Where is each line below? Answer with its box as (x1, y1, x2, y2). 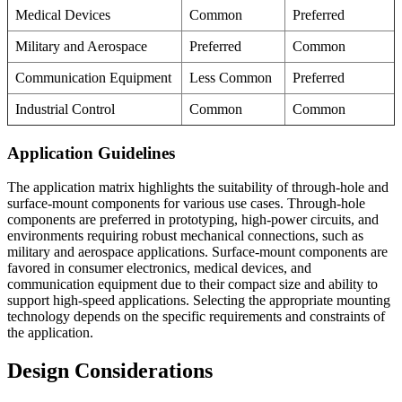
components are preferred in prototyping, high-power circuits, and (7, 212, 379, 228)
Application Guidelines (7, 143, 175, 162)
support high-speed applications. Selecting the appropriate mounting (7, 293, 390, 309)
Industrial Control (15, 100, 115, 117)
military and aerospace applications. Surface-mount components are (7, 244, 388, 260)
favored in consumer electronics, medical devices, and (7, 260, 311, 276)
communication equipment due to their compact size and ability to (7, 276, 378, 293)
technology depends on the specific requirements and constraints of (7, 309, 385, 325)
